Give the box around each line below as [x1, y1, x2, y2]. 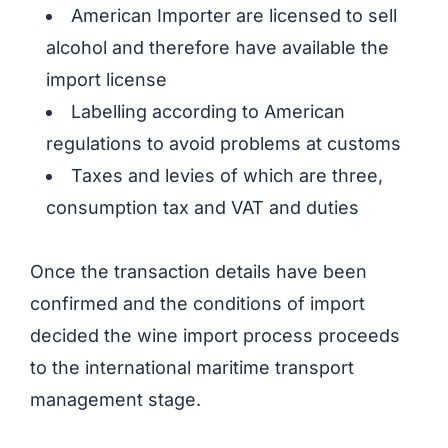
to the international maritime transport [30, 357, 354, 379]
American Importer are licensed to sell [71, 5, 397, 27]
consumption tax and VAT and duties [46, 197, 359, 219]
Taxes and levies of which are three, [71, 165, 383, 187]
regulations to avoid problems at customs [46, 133, 401, 155]
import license [46, 69, 167, 91]
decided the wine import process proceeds [30, 325, 400, 347]
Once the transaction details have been [30, 261, 367, 283]
